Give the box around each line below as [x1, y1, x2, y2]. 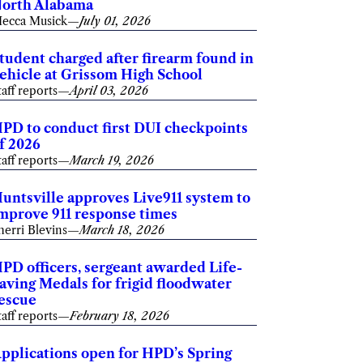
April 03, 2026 [70, 83, 149, 98]
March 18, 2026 [79, 223, 165, 237]
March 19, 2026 [70, 153, 155, 168]
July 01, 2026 [79, 14, 152, 28]
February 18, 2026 [70, 309, 170, 323]
